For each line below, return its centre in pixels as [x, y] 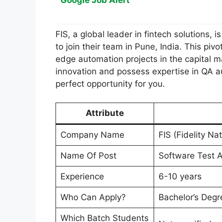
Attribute [105, 113]
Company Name [92, 135]
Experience [82, 177]
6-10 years [180, 177]
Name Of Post [88, 156]
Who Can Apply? [93, 197]
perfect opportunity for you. [110, 83]
